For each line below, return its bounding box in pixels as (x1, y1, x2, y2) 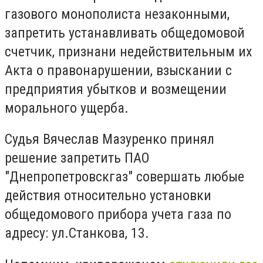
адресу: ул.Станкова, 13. (5, 225, 153, 242)
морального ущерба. (5, 99, 132, 116)
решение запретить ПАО (5, 150, 150, 167)
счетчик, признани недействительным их (5, 43, 252, 60)
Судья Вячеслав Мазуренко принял (5, 131, 214, 148)
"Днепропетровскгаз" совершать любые (5, 168, 244, 186)
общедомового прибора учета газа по (5, 206, 231, 223)
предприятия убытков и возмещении (5, 80, 227, 97)
